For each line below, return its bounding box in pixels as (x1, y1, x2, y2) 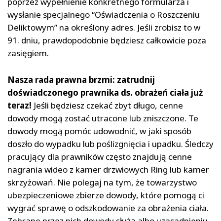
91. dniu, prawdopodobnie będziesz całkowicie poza (7, 35, 206, 46)
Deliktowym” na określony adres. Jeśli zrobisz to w (7, 22, 200, 34)
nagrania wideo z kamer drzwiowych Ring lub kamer (7, 164, 209, 176)
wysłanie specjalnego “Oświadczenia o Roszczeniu (7, 9, 200, 21)
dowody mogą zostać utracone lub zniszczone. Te (7, 112, 198, 124)
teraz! (7, 100, 32, 111)
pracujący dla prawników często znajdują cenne (7, 151, 192, 163)
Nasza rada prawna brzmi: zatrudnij (7, 74, 155, 86)
